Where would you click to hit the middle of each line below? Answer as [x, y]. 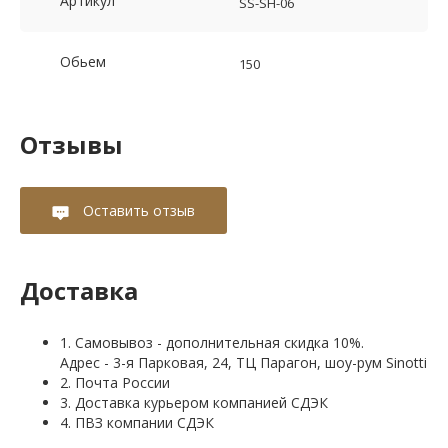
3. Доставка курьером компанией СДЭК [194, 403]
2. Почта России [115, 383]
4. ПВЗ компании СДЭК [137, 423]
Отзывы [71, 145]
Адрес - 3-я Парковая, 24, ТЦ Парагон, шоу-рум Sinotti [243, 363]
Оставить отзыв [137, 211]
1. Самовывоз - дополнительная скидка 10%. [212, 343]
